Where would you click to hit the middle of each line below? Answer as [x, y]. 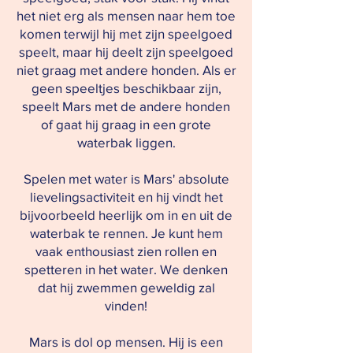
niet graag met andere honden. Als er [126, 70]
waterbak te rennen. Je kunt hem [126, 233]
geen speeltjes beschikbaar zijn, [126, 88]
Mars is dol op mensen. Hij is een [126, 342]
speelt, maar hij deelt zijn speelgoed [126, 52]
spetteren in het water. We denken [126, 269]
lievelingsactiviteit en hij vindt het [126, 197]
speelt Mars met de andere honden [126, 106]
